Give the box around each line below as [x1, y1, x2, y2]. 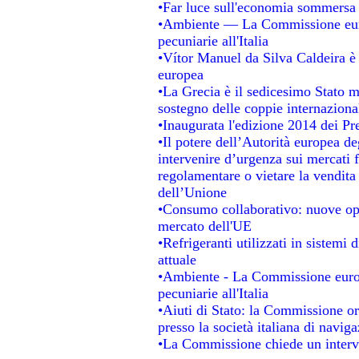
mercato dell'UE [157, 217, 252, 234]
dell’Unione [157, 184, 227, 200]
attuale [157, 251, 196, 268]
